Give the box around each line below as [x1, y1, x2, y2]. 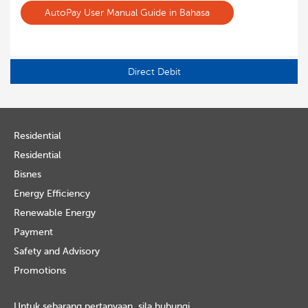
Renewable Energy [14, 208, 96, 218]
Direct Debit [127, 66, 181, 77]
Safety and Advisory [14, 246, 100, 256]
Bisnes [14, 169, 41, 179]
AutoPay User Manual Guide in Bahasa [45, 8, 210, 18]
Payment [14, 227, 53, 237]
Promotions [14, 265, 66, 276]
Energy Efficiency [14, 188, 90, 199]
